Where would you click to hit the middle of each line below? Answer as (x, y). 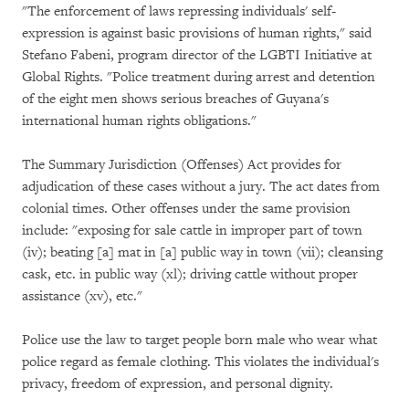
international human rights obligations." (139, 121)
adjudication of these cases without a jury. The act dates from (201, 187)
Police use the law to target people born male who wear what (199, 340)
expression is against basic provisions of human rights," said (197, 33)
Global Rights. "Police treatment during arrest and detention (199, 77)
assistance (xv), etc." (82, 296)
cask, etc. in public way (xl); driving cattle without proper (190, 274)
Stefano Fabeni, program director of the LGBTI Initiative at (197, 55)
